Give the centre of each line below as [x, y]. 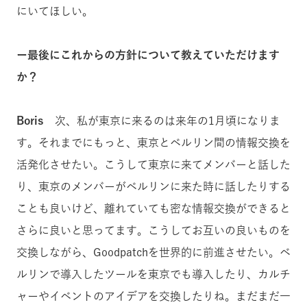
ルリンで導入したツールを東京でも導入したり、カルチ [153, 274]
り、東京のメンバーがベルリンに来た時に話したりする [153, 186]
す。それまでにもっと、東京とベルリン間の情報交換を [153, 143]
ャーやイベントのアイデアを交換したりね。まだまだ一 [153, 296]
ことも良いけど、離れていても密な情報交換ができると [153, 208]
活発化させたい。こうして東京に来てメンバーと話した [153, 164]
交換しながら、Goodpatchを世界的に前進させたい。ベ [153, 252]
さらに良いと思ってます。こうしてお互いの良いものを [153, 230]
